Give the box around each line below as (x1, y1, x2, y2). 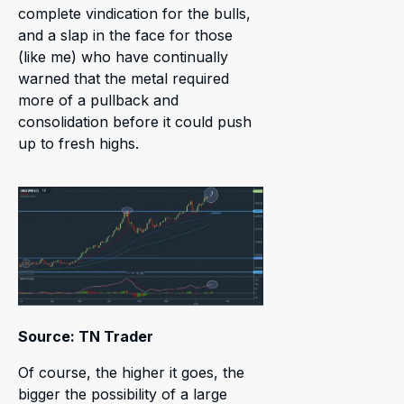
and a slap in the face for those (18, 26, 233, 45)
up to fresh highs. (18, 134, 139, 153)
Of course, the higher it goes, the (18, 363, 244, 382)
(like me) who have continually (18, 48, 228, 67)
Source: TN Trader (18, 327, 153, 346)
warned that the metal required (18, 69, 229, 88)
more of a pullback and (18, 91, 179, 110)
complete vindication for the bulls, (18, 5, 251, 23)
